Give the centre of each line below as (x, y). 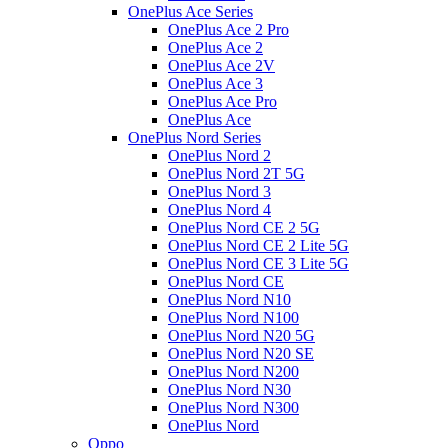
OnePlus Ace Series (190, 11)
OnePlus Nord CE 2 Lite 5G (258, 245)
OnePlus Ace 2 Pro (228, 29)
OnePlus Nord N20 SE (241, 353)
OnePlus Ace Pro (222, 101)
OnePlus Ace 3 (215, 83)
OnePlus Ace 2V (221, 65)
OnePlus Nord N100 (233, 317)
